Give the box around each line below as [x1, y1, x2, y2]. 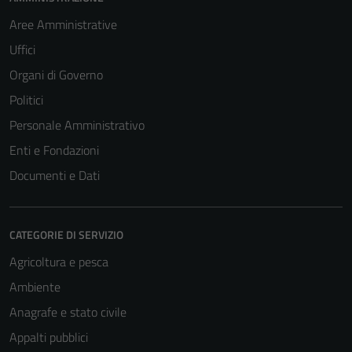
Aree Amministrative [9, 15, 117, 34]
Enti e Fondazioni [9, 141, 99, 159]
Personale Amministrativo [9, 115, 145, 134]
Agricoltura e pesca [9, 252, 108, 271]
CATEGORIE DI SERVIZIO [9, 226, 123, 243]
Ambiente [9, 277, 60, 296]
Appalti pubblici [9, 328, 88, 346]
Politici [9, 90, 43, 109]
